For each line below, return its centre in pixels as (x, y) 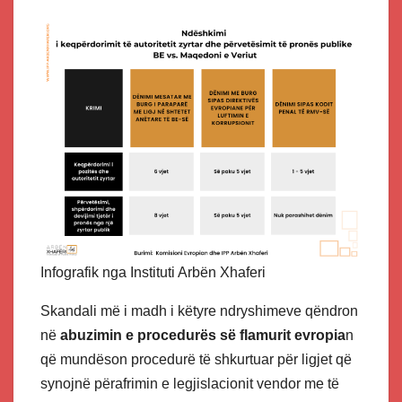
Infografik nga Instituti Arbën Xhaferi (153, 273)
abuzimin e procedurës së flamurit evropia (203, 336)
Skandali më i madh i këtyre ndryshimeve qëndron (199, 311)
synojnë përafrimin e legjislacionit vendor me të (190, 384)
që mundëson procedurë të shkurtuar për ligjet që (196, 360)
